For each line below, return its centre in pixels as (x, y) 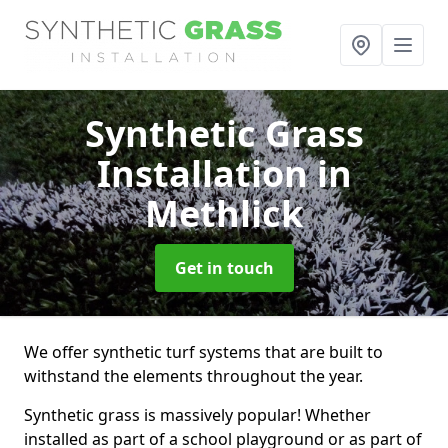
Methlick (224, 213)
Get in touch (224, 268)
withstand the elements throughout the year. (193, 376)
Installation (206, 173)
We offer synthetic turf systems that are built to (203, 352)
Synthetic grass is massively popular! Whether (197, 415)
